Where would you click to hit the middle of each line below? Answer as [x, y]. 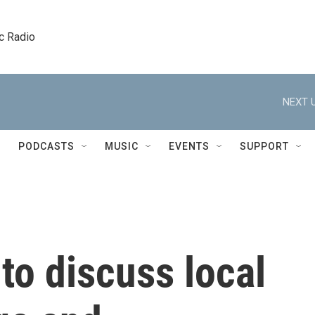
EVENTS [189, 146]
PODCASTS [46, 146]
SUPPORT [264, 146]
